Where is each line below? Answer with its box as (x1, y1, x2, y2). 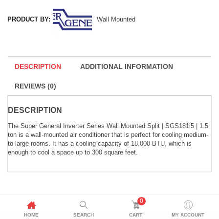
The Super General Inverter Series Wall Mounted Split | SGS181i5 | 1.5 (8, 122, 208, 130)
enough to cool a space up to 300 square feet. (8, 149, 138, 156)
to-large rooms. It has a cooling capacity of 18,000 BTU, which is (8, 140, 192, 147)
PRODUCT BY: (7, 16, 50, 23)
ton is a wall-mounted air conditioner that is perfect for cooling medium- (8, 131, 208, 138)
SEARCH (73, 212, 94, 218)
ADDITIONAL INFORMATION (80, 63, 173, 70)
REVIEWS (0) (15, 82, 56, 90)
